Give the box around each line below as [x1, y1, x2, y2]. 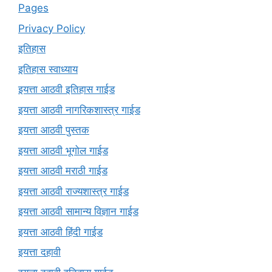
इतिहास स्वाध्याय [18, 63, 78, 75]
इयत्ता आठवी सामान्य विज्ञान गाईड [18, 205, 138, 218]
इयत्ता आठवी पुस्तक [18, 124, 89, 137]
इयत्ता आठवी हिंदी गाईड [18, 225, 103, 238]
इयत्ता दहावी [18, 246, 61, 259]
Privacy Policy [18, 22, 85, 35]
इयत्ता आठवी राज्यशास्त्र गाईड [18, 185, 129, 197]
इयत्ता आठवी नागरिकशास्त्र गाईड [18, 103, 140, 116]
